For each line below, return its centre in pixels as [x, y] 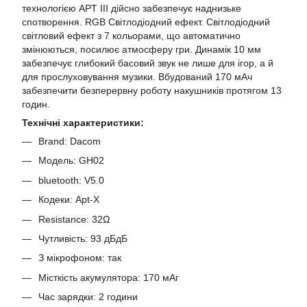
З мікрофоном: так [80, 258]
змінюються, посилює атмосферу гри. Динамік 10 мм [142, 49]
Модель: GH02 [71, 161]
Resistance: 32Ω [74, 219]
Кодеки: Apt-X [69, 200]
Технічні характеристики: [83, 123]
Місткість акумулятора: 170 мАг [109, 277]
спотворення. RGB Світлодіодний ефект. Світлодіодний [146, 22]
